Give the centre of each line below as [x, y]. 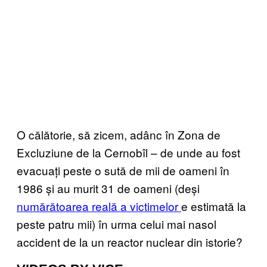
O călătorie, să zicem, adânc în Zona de [119, 134]
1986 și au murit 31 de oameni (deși [108, 188]
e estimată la [214, 206]
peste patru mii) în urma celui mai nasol [117, 223]
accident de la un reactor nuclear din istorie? [130, 241]
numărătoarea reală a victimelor [99, 206]
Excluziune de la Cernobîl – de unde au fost [128, 152]
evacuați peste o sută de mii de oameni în [123, 170]
